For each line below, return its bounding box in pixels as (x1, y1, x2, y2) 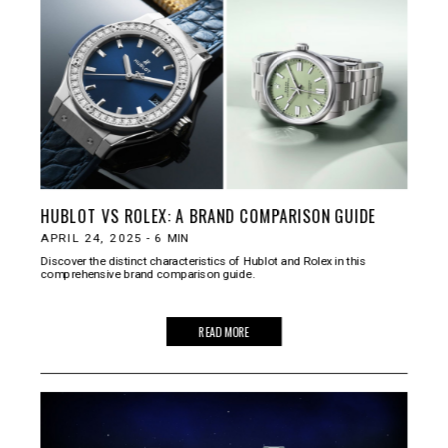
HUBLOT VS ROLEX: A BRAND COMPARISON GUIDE (40, 203, 376, 227)
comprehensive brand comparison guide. (40, 267, 255, 281)
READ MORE (198, 322, 250, 341)
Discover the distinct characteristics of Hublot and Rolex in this (40, 253, 366, 268)
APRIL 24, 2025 (40, 231, 143, 245)
